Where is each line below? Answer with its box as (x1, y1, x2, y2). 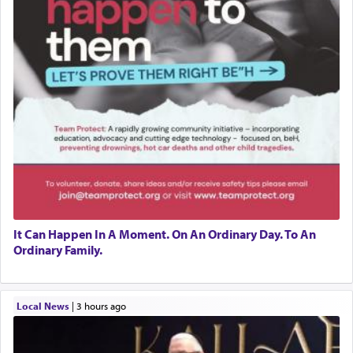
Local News (16, 299, 69, 312)
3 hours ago (81, 299, 126, 312)
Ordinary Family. (13, 242, 102, 258)
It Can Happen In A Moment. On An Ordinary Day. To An (13, 226, 316, 243)
